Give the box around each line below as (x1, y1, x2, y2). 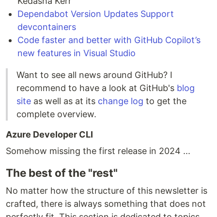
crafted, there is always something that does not (6, 199, 206, 209)
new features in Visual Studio (17, 48, 136, 59)
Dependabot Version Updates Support (17, 9, 174, 19)
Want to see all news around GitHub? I (16, 70, 172, 80)
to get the (143, 96, 186, 107)
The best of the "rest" (6, 166, 118, 180)
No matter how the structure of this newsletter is (6, 186, 207, 196)
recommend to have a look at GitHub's (16, 83, 177, 93)
